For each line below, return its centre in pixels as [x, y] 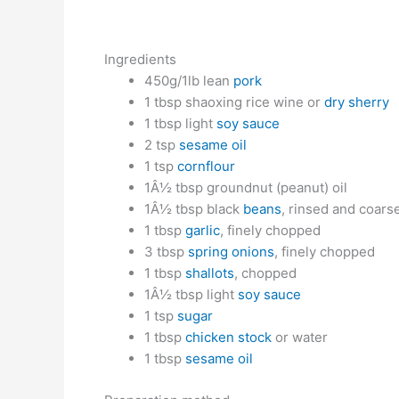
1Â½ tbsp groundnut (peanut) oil [246, 187]
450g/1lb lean [189, 81]
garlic [203, 230]
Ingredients [140, 59]
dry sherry [357, 102]
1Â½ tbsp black [194, 209]
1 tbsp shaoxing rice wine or [234, 102]
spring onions [231, 252]
